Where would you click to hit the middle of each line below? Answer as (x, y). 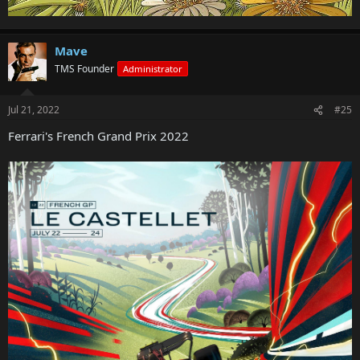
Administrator (153, 68)
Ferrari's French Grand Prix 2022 (98, 136)
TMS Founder (84, 68)
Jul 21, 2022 (34, 110)
